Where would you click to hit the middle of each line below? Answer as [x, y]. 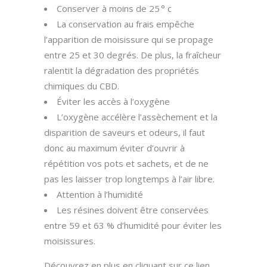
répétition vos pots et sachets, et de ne [126, 163]
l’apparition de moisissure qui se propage [129, 39]
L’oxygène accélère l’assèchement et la [137, 117]
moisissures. [70, 241]
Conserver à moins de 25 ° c [114, 8]
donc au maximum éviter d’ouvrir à [114, 148]
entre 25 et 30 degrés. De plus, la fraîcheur [133, 55]
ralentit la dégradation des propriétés [122, 70]
